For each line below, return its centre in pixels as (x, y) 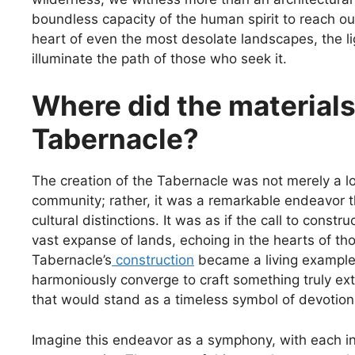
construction (153, 260)
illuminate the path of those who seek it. (159, 58)
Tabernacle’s (72, 260)
